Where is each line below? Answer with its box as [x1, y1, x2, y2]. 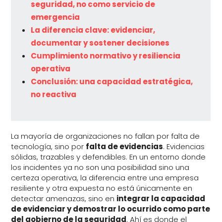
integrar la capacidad [116, 193, 206, 204]
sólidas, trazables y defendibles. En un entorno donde [11, 152, 206, 163]
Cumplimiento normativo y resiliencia [31, 51, 181, 61]
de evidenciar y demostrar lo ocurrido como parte [11, 204, 211, 215]
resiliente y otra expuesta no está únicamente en [11, 183, 193, 194]
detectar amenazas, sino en [11, 193, 117, 204]
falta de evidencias [86, 141, 164, 152]
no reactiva [31, 89, 77, 100]
